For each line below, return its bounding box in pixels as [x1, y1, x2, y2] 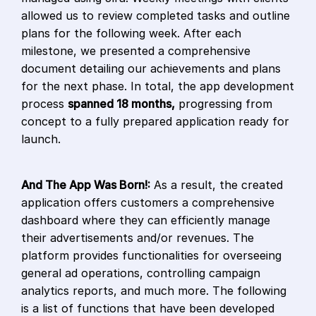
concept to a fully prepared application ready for [21, 114, 289, 129]
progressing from [175, 97, 272, 111]
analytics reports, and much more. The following [21, 284, 286, 298]
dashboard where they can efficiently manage [21, 213, 270, 228]
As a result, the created [150, 178, 283, 193]
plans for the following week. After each [21, 26, 241, 41]
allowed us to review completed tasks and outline [21, 8, 290, 23]
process [21, 97, 68, 111]
